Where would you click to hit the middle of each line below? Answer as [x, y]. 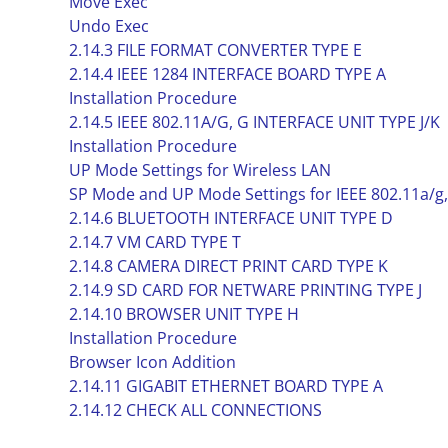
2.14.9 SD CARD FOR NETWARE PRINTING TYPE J [245, 290]
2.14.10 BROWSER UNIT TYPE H [183, 314]
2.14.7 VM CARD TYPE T [154, 242]
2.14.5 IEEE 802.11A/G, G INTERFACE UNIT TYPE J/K [254, 122]
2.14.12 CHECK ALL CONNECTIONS [195, 410]
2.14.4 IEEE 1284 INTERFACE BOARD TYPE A [227, 74]
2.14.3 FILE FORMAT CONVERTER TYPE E [215, 50]
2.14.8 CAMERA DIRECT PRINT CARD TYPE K [228, 266]
